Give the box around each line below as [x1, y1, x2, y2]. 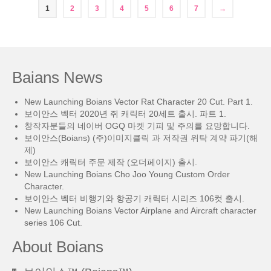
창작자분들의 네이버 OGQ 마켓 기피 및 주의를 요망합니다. [24, 121, 250, 131]
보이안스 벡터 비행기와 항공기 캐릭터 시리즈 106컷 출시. [24, 194, 244, 203]
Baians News [12, 68, 103, 87]
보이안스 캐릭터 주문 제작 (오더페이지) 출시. [24, 157, 197, 167]
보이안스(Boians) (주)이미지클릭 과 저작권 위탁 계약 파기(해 [24, 133, 258, 143]
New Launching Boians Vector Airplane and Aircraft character [24, 206, 256, 215]
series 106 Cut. [24, 218, 82, 227]
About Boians [12, 238, 103, 256]
